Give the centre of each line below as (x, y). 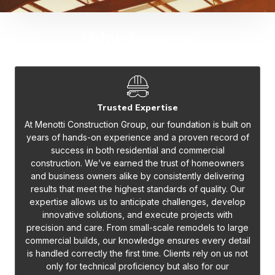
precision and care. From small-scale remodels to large (137, 227)
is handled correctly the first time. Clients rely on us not (137, 253)
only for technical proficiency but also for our (137, 266)
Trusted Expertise (137, 107)
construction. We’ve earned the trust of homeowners (137, 163)
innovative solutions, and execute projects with (137, 214)
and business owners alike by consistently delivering (137, 176)
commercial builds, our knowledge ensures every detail (137, 240)
